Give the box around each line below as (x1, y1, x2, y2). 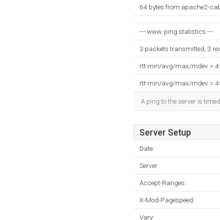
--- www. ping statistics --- (139, 27, 213, 35)
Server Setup (139, 128, 191, 137)
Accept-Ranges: (139, 179, 186, 187)
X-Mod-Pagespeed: (139, 196, 194, 204)
